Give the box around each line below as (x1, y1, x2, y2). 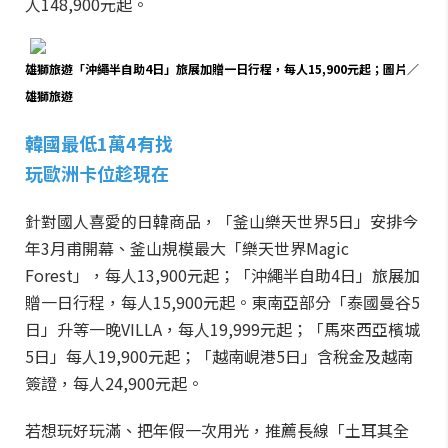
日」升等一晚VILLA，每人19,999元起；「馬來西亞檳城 (25, 317, 420, 341)
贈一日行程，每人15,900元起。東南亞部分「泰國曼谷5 (25, 290, 420, 314)
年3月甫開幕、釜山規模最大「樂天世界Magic (25, 236, 349, 260)
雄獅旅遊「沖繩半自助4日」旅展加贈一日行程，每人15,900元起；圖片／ (25, 60, 419, 77)
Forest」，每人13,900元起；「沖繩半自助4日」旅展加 (25, 263, 420, 287)
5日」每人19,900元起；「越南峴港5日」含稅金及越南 (25, 344, 413, 368)
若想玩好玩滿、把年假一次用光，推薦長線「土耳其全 (25, 418, 409, 442)
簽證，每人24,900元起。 (25, 371, 203, 395)
